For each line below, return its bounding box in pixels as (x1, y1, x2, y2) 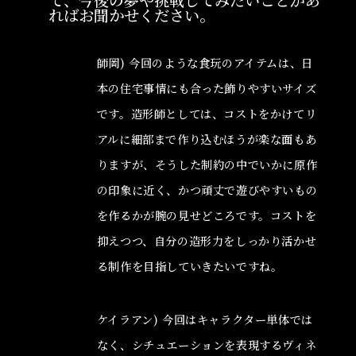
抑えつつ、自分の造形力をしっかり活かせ (96, 232, 317, 249)
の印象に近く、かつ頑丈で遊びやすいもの (96, 181, 318, 198)
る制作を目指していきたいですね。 (96, 257, 283, 274)
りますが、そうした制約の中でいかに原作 (96, 156, 318, 172)
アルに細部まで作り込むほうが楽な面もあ (96, 130, 317, 147)
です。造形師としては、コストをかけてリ (96, 105, 317, 122)
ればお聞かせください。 (48, 4, 215, 26)
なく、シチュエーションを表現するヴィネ (96, 336, 317, 353)
